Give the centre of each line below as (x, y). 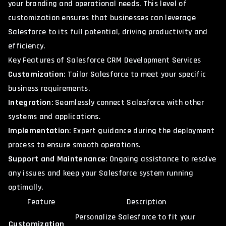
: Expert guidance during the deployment (142, 131)
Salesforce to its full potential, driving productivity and (108, 32)
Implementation (39, 131)
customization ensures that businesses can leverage (102, 18)
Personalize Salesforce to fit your (135, 217)
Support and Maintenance (57, 159)
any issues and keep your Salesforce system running (101, 173)
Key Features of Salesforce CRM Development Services (105, 60)
